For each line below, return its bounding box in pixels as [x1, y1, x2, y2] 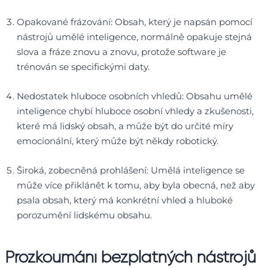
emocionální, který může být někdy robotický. [17, 135, 218, 147]
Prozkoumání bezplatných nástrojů [5, 246, 256, 267]
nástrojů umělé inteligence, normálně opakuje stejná [17, 31, 252, 42]
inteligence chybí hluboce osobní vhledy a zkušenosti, [17, 105, 254, 117]
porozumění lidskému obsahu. [17, 209, 152, 221]
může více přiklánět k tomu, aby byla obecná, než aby [17, 179, 255, 191]
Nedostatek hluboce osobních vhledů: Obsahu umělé [17, 90, 252, 102]
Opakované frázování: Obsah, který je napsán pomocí [17, 16, 252, 28]
